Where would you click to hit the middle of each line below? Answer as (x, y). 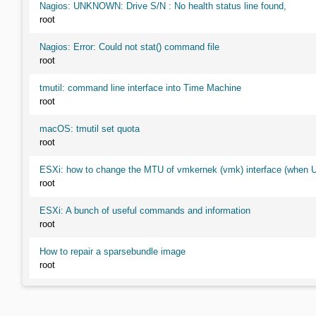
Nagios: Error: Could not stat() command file (129, 47)
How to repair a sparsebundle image (113, 251)
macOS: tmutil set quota (90, 129)
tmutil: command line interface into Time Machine (140, 88)
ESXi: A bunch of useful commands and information (145, 211)
